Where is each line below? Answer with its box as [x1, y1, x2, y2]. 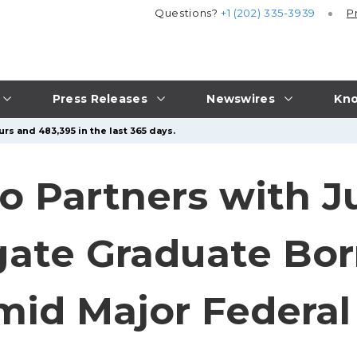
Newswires [206, 91, 275, 106]
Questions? [155, 6, 222, 20]
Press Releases [52, 91, 147, 106]
